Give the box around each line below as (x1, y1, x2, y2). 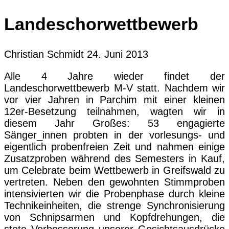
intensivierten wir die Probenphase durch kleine (4, 188, 225, 200)
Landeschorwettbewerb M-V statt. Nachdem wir (4, 82, 225, 94)
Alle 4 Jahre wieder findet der (4, 71, 225, 82)
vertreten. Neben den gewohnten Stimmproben (4, 176, 225, 188)
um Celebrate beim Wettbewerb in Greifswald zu (4, 165, 225, 176)
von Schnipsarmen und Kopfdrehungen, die (4, 212, 225, 223)
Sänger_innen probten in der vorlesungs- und (4, 129, 225, 141)
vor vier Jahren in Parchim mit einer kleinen (4, 94, 225, 106)
